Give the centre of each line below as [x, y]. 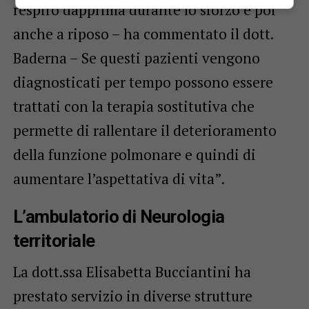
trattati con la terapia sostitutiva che [133, 106]
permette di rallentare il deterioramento [144, 130]
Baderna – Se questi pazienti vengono [136, 58]
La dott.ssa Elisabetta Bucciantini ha [132, 271]
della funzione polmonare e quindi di [134, 154]
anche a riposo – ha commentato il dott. [143, 33]
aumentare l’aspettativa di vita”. [119, 178]
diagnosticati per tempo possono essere [143, 82]
